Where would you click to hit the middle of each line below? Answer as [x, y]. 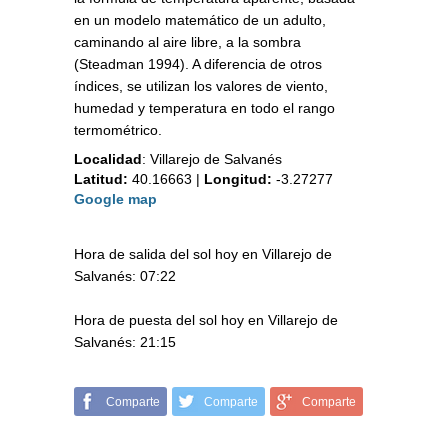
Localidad [108, 159]
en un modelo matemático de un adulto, [200, 20]
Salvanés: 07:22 [125, 276]
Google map [115, 199]
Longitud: [238, 179]
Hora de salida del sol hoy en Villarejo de [203, 254]
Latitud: [101, 179]
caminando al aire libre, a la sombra [187, 42]
